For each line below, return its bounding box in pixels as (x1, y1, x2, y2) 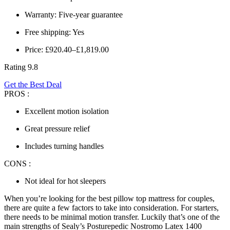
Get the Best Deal (4, 80, 62, 89)
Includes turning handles (25, 141, 104, 150)
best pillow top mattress (99, 194, 175, 203)
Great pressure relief (25, 124, 90, 133)
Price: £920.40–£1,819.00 (25, 45, 109, 54)
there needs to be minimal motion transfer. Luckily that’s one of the (4, 212, 220, 221)
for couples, (175, 194, 215, 203)
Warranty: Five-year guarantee (25, 10, 123, 19)
